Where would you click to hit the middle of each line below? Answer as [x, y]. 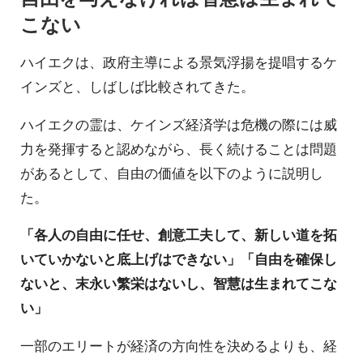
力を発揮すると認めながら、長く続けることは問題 [179, 148]
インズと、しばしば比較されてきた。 [137, 85]
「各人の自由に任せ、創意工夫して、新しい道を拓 [179, 235]
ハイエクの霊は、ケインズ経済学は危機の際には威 [179, 124]
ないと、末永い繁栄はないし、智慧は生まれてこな [179, 283]
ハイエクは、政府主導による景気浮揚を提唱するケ [179, 61]
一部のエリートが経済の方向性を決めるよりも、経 [179, 345]
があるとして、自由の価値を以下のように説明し [172, 172]
